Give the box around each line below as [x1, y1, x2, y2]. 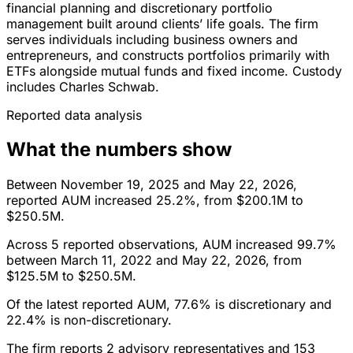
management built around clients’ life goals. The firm [6, 15, 318, 32]
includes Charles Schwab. [6, 78, 159, 95]
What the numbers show [6, 138, 232, 162]
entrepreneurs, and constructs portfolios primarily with [6, 46, 329, 63]
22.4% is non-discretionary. [6, 312, 172, 329]
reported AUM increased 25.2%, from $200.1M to [6, 192, 303, 209]
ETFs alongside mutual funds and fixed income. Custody [6, 62, 342, 79]
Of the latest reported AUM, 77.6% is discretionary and [6, 296, 332, 313]
